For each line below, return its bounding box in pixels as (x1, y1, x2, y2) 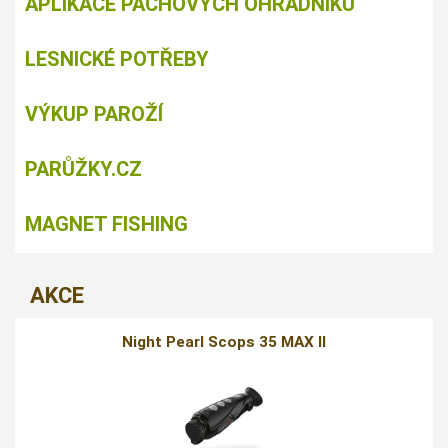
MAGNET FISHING (25, 211, 188, 236)
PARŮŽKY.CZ (25, 156, 142, 181)
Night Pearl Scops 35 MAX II (121, 332, 326, 351)
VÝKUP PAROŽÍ (25, 101, 163, 126)
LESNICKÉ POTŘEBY (25, 46, 209, 71)
